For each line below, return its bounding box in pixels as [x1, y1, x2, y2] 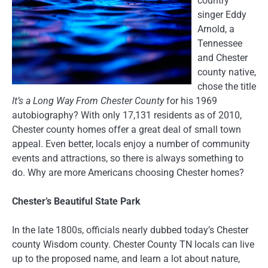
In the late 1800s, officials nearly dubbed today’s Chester [12, 224, 248, 236]
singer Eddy [197, 8, 246, 20]
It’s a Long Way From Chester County [12, 95, 164, 106]
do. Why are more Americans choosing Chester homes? [12, 166, 244, 178]
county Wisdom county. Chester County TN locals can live [12, 238, 254, 250]
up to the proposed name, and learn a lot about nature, [12, 252, 240, 264]
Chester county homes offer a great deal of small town [12, 123, 241, 135]
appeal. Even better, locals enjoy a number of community [12, 138, 250, 150]
